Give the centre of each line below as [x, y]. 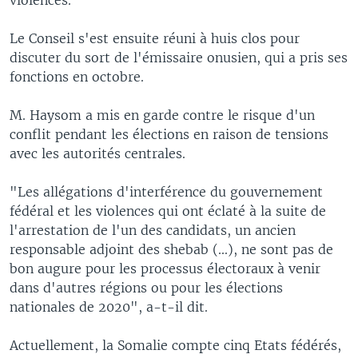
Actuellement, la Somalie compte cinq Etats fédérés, [175, 345]
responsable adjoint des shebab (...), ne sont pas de [171, 249]
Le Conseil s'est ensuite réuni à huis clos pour [155, 38]
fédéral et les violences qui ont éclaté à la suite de [168, 211]
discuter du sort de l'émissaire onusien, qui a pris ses [179, 57]
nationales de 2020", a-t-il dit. [109, 306]
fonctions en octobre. [77, 76]
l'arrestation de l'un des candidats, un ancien [153, 230]
